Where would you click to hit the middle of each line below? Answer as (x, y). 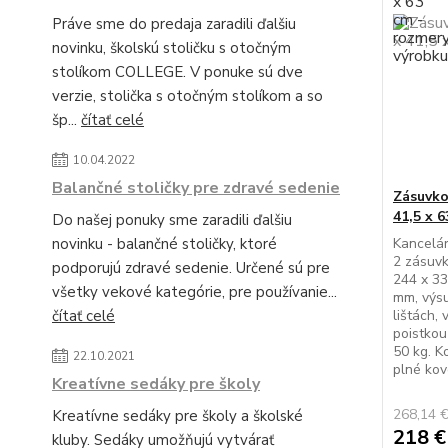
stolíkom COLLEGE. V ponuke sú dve (177, 72)
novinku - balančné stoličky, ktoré (164, 244)
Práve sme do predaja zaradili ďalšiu (174, 24)
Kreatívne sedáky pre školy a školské (177, 416)
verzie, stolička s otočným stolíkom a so (187, 96)
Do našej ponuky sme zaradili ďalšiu (172, 220)
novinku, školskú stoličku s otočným (171, 48)
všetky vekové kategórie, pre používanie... (194, 292)
